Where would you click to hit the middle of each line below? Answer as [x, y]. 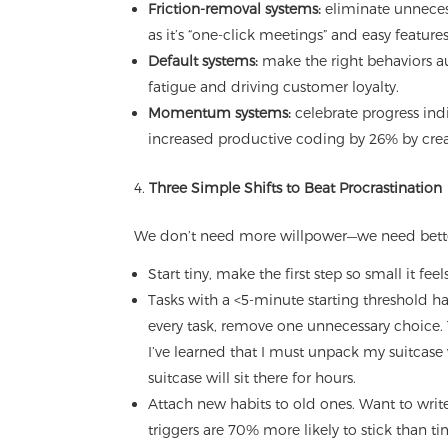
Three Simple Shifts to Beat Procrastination [296, 188]
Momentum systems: [220, 113]
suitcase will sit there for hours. [252, 378]
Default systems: [203, 61]
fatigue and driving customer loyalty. [274, 87]
